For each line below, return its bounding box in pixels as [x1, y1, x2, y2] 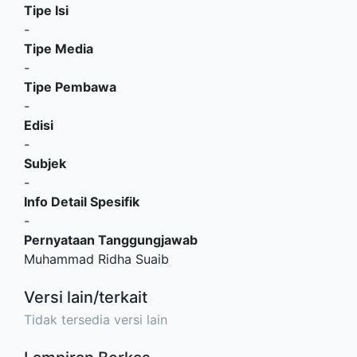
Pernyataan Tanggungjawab [24, 231, 198, 248]
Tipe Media [24, 40, 93, 57]
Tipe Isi [24, 2, 69, 18]
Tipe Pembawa [24, 78, 116, 95]
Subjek [24, 155, 66, 171]
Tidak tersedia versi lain [24, 311, 167, 328]
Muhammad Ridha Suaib [24, 250, 169, 267]
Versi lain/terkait [24, 287, 147, 307]
